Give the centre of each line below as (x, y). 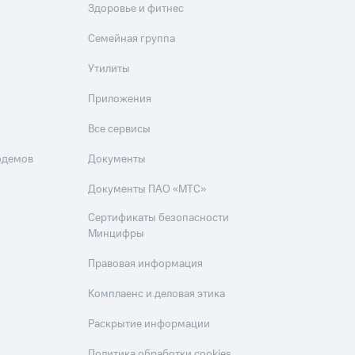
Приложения (120, 99)
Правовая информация (146, 264)
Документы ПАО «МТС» (147, 189)
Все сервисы (120, 129)
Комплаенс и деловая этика (157, 294)
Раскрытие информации (149, 324)
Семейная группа (132, 39)
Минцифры (116, 234)
